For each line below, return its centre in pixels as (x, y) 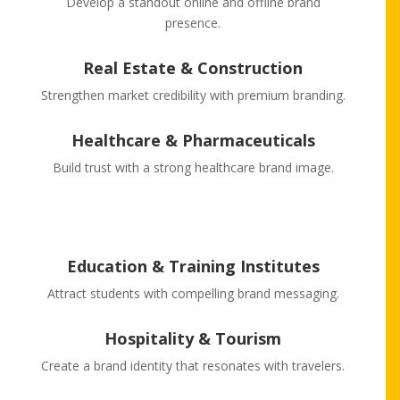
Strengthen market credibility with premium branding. (193, 96)
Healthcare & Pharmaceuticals (193, 141)
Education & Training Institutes (193, 267)
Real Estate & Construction (193, 68)
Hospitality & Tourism (193, 339)
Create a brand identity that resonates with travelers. (193, 366)
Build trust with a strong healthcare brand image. (193, 168)
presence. (193, 23)
